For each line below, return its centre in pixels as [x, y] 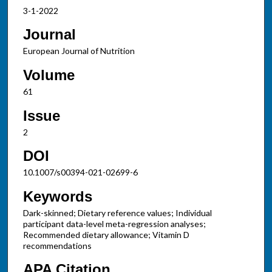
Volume [49, 75]
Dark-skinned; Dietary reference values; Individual [117, 212]
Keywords [57, 196]
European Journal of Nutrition [79, 51]
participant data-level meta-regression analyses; [114, 223]
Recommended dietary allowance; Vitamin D [106, 234]
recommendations [57, 245]
